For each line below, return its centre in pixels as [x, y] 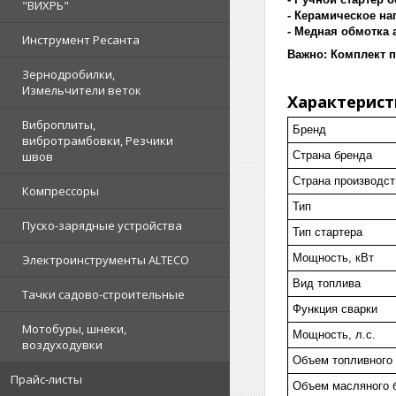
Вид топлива [327, 283]
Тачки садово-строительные [103, 295]
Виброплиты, [59, 125]
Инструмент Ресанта [81, 40]
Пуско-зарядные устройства [102, 226]
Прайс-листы [46, 380]
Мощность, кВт [333, 257]
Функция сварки [335, 308]
